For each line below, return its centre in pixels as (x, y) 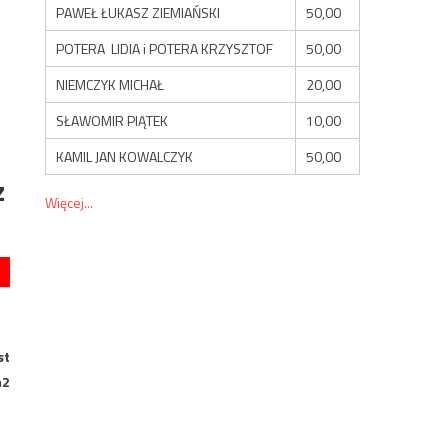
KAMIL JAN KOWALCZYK (125, 156)
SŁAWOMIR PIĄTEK (112, 120)
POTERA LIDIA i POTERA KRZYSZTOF (165, 48)
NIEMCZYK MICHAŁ (110, 84)
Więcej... (69, 202)
